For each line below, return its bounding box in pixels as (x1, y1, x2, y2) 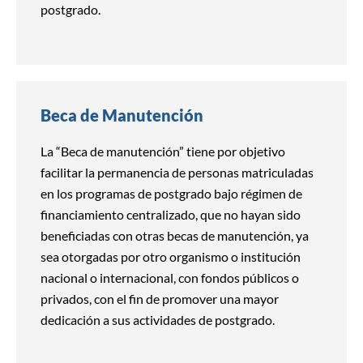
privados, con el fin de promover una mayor (41, 291, 279, 307)
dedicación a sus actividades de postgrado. (41, 312, 275, 328)
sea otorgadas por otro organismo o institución (41, 249, 301, 265)
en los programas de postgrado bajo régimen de (41, 186, 302, 202)
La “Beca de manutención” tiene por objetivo (41, 143, 285, 160)
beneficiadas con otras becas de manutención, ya (41, 228, 309, 244)
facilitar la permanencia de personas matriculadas (41, 164, 314, 181)
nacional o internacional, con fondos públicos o (41, 270, 299, 286)
